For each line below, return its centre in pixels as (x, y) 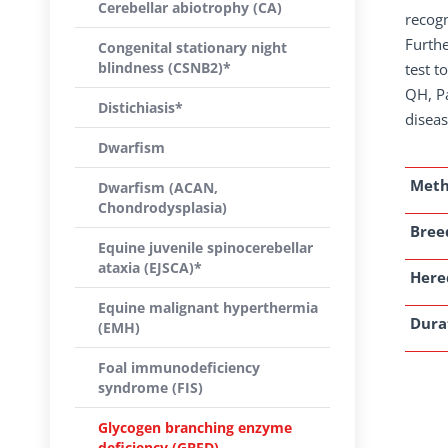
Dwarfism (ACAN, (158, 187)
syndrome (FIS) (150, 387)
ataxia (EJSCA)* (150, 267)
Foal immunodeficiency (179, 367)
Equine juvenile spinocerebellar (205, 247)
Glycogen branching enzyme (195, 427)
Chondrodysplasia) (162, 207)
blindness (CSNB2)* (164, 67)
